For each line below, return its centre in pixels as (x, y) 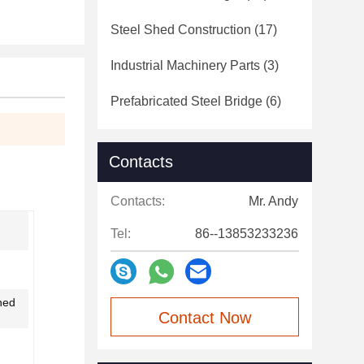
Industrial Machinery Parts (185, 65)
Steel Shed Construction (181, 30)
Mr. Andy (273, 201)
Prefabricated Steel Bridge (186, 101)
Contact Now (205, 318)
